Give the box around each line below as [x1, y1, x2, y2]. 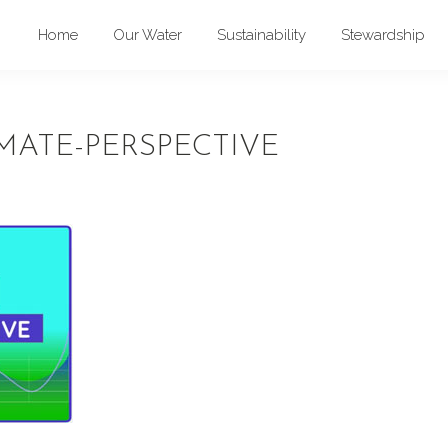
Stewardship [341, 26, 425, 44]
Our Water [113, 26, 182, 44]
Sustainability [217, 26, 306, 44]
